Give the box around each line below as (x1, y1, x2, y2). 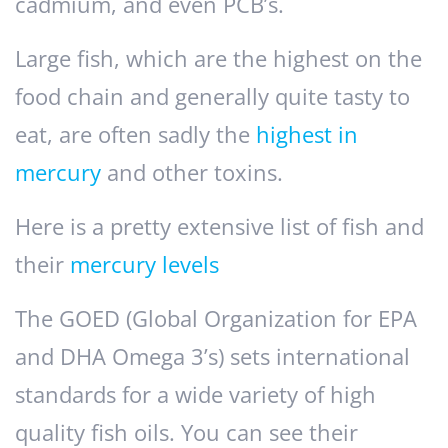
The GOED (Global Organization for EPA (15, 303, 417, 335)
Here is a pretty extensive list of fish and (15, 211, 424, 243)
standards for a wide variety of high (15, 379, 376, 411)
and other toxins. (101, 157, 283, 189)
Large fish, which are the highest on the (15, 43, 422, 75)
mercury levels (70, 249, 219, 281)
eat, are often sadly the (15, 119, 256, 151)
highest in (256, 119, 358, 151)
